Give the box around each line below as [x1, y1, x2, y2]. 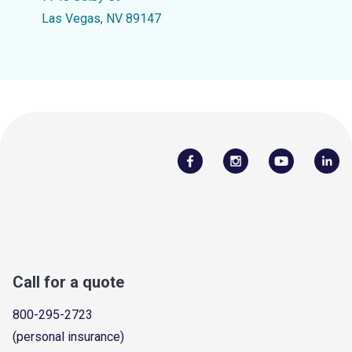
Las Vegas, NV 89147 [41, 11, 161, 26]
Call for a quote [13, 272, 124, 291]
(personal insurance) [13, 328, 124, 344]
